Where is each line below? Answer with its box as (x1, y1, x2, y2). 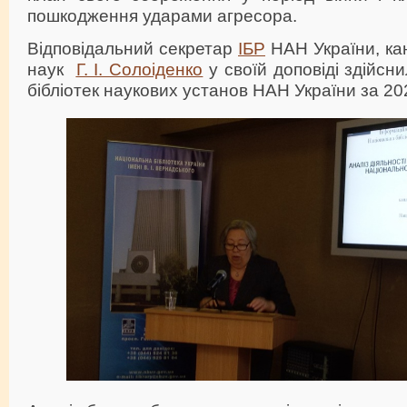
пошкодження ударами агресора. (27, 5, 297, 25)
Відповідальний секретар (27, 37, 238, 58)
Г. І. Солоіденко (75, 58, 203, 79)
